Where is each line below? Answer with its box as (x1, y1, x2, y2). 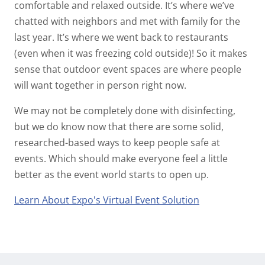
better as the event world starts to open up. (14, 167, 209, 181)
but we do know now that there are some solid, (14, 119, 224, 133)
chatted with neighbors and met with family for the (14, 14, 240, 28)
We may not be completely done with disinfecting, (14, 104, 235, 117)
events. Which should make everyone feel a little (14, 151, 228, 165)
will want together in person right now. (14, 78, 186, 92)
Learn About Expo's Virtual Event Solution (14, 193, 199, 206)
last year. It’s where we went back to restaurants (14, 30, 228, 44)
